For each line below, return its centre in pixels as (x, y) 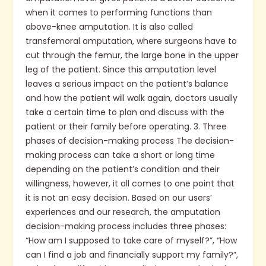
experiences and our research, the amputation (123, 212)
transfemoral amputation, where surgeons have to (131, 41)
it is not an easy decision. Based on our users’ (118, 198)
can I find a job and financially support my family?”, (132, 255)
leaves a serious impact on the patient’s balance (127, 84)
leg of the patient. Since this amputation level (121, 70)
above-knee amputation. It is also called (109, 27)
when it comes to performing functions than (118, 13)
